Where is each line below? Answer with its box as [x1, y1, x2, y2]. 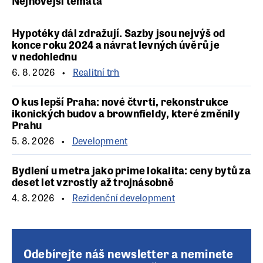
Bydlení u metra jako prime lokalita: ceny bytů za [12, 162, 251, 178]
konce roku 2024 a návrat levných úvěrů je [12, 36, 220, 52]
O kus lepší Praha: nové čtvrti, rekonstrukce [12, 93, 229, 109]
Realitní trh [72, 65, 120, 79]
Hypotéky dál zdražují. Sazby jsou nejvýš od [12, 25, 225, 41]
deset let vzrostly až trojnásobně [12, 174, 174, 190]
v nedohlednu [12, 48, 77, 64]
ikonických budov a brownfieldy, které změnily [12, 105, 240, 121]
